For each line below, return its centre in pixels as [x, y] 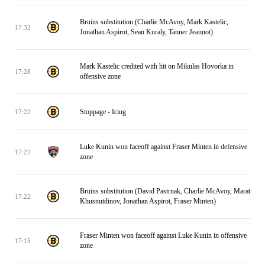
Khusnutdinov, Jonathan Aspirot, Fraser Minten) [148, 201]
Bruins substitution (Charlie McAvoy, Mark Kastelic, [154, 22]
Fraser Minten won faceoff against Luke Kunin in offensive [163, 235]
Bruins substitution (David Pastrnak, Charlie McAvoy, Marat [165, 191]
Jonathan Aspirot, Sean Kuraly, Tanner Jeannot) [146, 32]
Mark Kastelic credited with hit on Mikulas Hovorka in [157, 66]
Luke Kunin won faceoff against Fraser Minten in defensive [164, 147]
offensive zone [100, 76]
